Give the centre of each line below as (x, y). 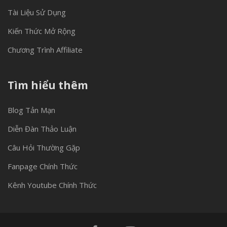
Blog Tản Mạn (31, 110)
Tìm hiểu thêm (48, 85)
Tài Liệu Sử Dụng (37, 12)
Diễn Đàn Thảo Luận (42, 129)
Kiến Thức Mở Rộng (42, 31)
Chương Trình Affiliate (45, 50)
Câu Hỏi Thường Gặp (44, 147)
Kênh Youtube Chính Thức (52, 185)
